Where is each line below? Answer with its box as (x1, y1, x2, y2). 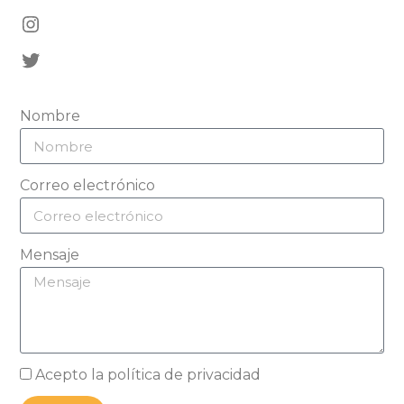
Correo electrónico (20, 177, 155, 195)
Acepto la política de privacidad (35, 366, 261, 384)
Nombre (20, 107, 80, 125)
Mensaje (20, 246, 79, 264)
